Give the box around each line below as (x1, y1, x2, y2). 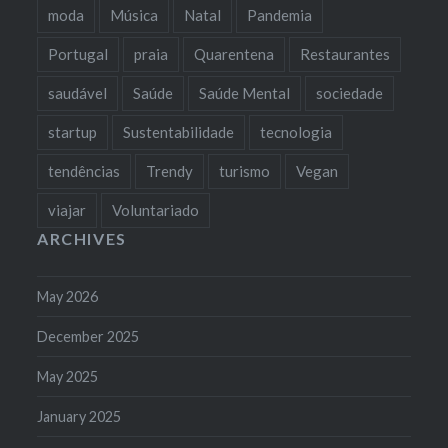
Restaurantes (300, 44, 391, 63)
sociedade (316, 83, 384, 102)
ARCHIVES (37, 228, 127, 248)
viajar (48, 200, 87, 219)
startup (48, 122, 98, 141)
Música (110, 5, 159, 24)
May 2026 (37, 287, 99, 305)
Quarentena (194, 44, 275, 63)
